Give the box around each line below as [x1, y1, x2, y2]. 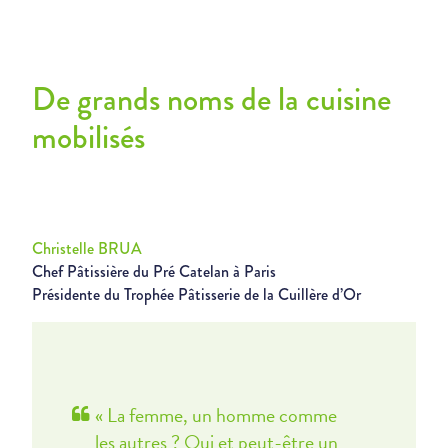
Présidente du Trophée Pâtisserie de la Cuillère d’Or [32, 283, 365, 306]
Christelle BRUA [32, 237, 142, 260]
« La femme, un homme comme [94, 400, 337, 430]
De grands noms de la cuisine [32, 76, 391, 123]
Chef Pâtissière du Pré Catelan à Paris [32, 260, 276, 283]
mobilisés [32, 114, 145, 161]
